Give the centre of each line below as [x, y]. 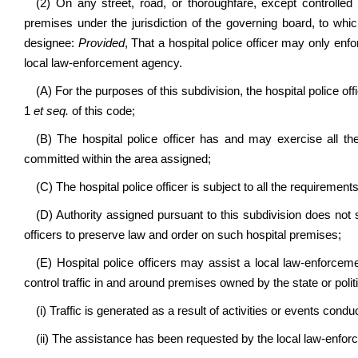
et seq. [51, 111]
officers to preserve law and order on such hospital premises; [183, 235]
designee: [51, 43]
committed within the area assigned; [117, 159]
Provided [101, 43]
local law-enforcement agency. [103, 63]
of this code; [103, 111]
